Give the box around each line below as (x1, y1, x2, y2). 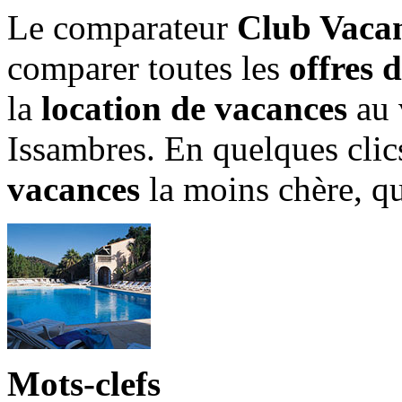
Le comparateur (7, 7, 237, 47)
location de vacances (41, 88, 347, 127)
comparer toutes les (7, 48, 289, 87)
